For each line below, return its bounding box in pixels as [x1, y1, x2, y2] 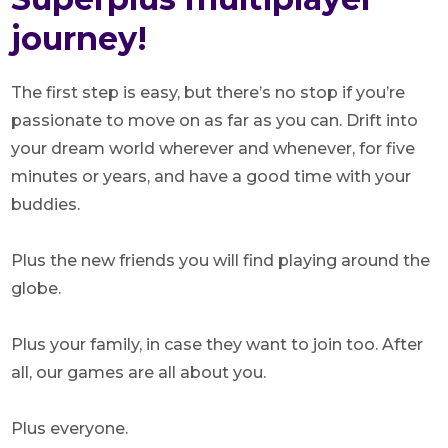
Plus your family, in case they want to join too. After [11, 335, 423, 355]
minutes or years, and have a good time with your [11, 167, 411, 187]
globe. [11, 279, 61, 299]
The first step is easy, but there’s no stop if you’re [11, 83, 405, 103]
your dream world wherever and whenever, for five [11, 139, 415, 159]
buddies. [11, 195, 80, 215]
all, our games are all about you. [11, 363, 266, 383]
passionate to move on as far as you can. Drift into [11, 111, 418, 131]
